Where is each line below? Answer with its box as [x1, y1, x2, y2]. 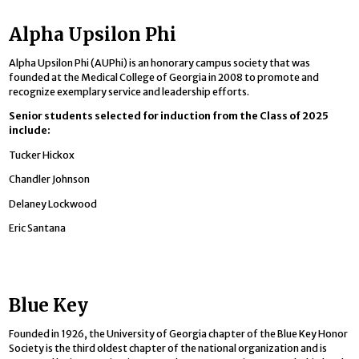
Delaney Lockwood [9, 197, 98, 210]
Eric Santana [9, 222, 67, 234]
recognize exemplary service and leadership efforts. [9, 85, 250, 98]
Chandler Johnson [9, 173, 91, 186]
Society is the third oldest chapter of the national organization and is [9, 341, 328, 354]
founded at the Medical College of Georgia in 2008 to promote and [9, 71, 320, 83]
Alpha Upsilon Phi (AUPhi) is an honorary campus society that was [9, 56, 311, 69]
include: [9, 124, 51, 137]
